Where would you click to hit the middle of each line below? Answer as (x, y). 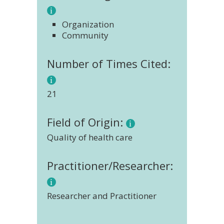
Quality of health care (90, 137)
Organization (88, 24)
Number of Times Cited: (109, 63)
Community (85, 35)
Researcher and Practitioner (102, 196)
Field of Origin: (86, 122)
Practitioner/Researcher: (110, 165)
